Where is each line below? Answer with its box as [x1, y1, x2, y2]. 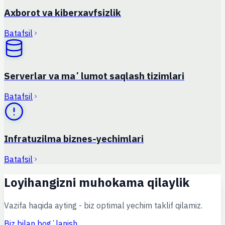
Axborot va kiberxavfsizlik [4, 7, 121, 19]
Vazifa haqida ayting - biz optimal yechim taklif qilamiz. [4, 200, 202, 210]
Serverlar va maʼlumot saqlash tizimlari [4, 69, 184, 82]
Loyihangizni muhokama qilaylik [4, 174, 189, 190]
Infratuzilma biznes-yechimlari [4, 133, 144, 145]
